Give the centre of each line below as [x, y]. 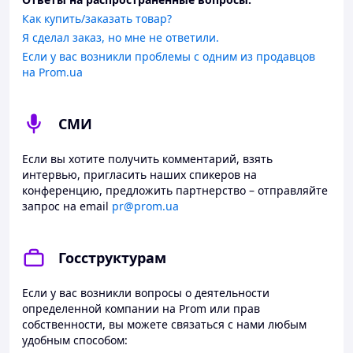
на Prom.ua [52, 72]
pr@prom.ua [145, 206]
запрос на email [67, 206]
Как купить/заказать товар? [97, 19]
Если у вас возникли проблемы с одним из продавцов [169, 56]
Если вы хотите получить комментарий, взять [147, 159]
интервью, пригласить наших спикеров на [139, 175]
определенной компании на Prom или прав [141, 308]
